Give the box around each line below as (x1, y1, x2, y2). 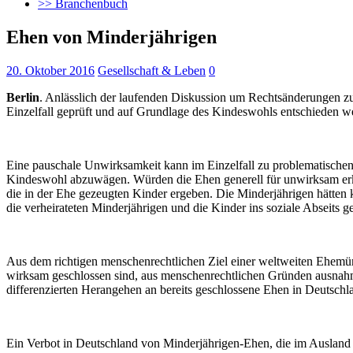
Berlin (6, 90, 39, 104)
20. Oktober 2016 (6, 63, 95, 77)
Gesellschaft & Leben (98, 63, 206, 77)
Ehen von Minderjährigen (6, 26, 217, 47)
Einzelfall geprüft (6, 104, 95, 118)
